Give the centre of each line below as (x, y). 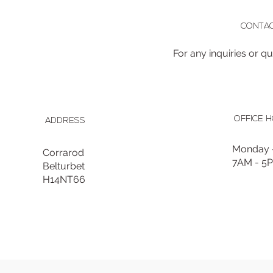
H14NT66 (64, 180)
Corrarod (64, 153)
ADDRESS (65, 121)
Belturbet (65, 166)
